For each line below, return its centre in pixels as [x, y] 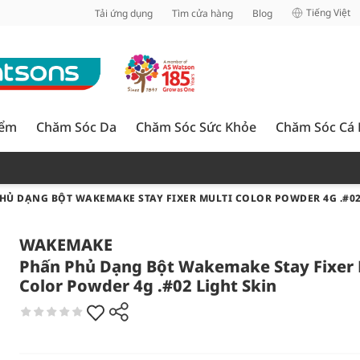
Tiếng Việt [328, 12]
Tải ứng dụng [124, 13]
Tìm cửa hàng [202, 13]
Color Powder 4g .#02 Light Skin [148, 286]
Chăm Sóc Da [76, 127]
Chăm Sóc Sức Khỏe [196, 127]
